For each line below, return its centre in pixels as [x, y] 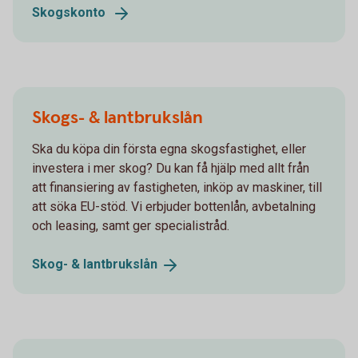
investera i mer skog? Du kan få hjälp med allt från [171, 168]
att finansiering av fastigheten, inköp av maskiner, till [177, 187]
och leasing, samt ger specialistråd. [131, 225]
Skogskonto [69, 12]
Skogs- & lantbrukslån [117, 117]
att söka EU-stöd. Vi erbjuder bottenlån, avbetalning [174, 206]
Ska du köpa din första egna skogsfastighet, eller [169, 149]
